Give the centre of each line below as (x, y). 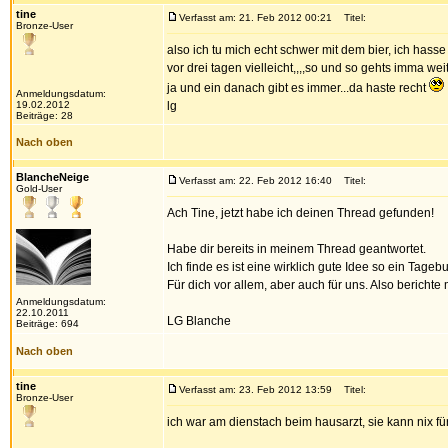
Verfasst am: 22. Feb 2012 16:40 (255, 180)
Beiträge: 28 (44, 115)
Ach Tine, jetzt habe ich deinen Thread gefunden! (300, 213)
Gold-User (39, 188)
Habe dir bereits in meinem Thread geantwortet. (296, 249)
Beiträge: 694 (47, 323)
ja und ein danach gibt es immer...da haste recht (298, 88)
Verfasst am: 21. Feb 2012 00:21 (255, 17)
